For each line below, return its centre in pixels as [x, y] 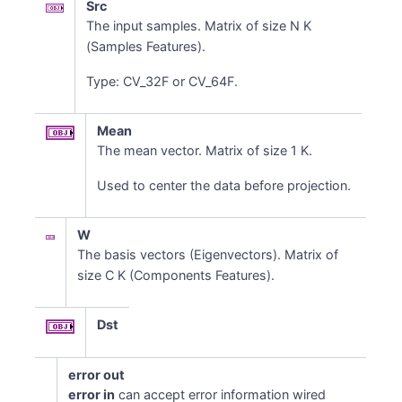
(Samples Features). [146, 46]
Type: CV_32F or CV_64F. [162, 81]
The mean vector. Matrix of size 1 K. [205, 150]
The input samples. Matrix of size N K [199, 26]
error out [97, 375]
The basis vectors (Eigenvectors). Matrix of [208, 254]
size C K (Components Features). [176, 275]
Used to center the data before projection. [224, 185]
